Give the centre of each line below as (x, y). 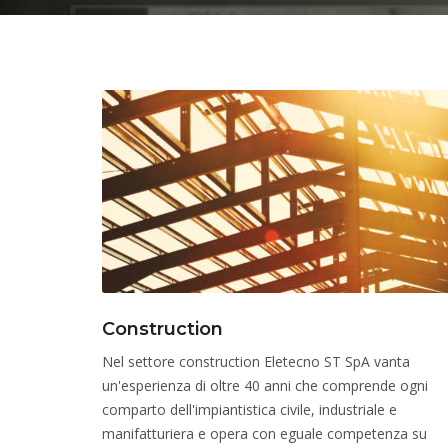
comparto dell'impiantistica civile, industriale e (249, 409)
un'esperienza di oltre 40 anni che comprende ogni (265, 385)
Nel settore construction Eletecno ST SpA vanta (256, 361)
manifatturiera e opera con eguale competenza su (264, 433)
